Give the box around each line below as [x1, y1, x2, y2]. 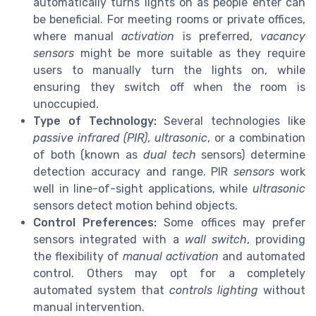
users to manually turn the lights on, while [33, 63, 305, 77]
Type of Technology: [33, 114, 157, 128]
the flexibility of [33, 249, 123, 263]
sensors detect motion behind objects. [33, 198, 238, 212]
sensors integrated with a [33, 232, 185, 246]
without [258, 283, 305, 297]
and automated [219, 249, 305, 263]
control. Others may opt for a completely [33, 266, 305, 280]
